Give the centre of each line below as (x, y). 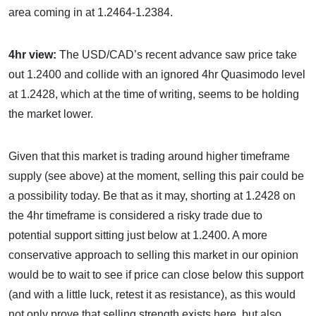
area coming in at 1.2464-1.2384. (91, 12)
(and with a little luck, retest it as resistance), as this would (152, 294)
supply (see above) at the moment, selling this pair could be (156, 176)
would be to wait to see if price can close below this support (156, 275)
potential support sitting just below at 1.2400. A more (138, 235)
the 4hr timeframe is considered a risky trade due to (135, 215)
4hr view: (34, 55)
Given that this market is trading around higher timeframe (149, 156)
